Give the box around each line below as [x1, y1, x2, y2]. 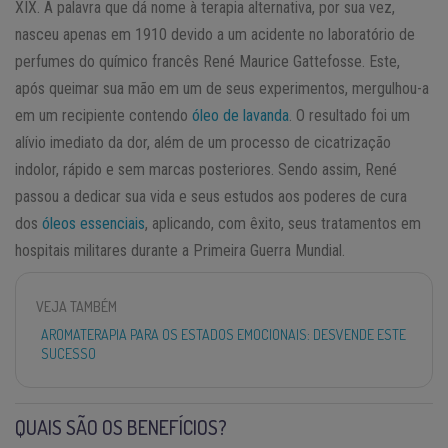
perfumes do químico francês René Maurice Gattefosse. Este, [15, 51, 400, 71]
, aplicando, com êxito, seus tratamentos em [145, 213, 421, 233]
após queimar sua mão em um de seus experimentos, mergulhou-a [15, 78, 429, 98]
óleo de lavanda [192, 105, 289, 125]
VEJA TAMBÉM [36, 297, 117, 315]
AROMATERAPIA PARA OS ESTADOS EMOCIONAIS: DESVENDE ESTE [41, 325, 406, 343]
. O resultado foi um [289, 105, 410, 125]
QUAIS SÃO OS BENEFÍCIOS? [15, 413, 227, 440]
